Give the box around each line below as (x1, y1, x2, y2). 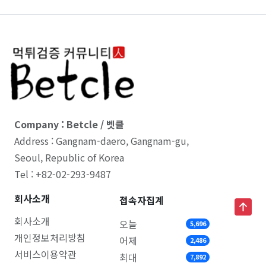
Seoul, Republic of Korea (14, 150, 124, 165)
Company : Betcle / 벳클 (14, 117, 124, 132)
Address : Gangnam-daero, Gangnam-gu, (14, 134, 189, 148)
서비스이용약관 (14, 247, 77, 262)
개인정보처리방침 (14, 230, 85, 245)
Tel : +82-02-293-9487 (14, 167, 111, 182)
